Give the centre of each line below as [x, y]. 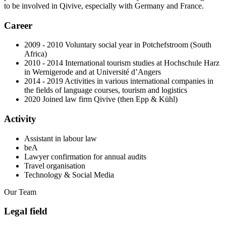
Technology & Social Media [69, 175]
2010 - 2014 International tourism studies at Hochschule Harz [122, 63]
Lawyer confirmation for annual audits [85, 156]
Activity [20, 119]
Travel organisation [55, 165]
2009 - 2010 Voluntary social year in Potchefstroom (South [118, 45]
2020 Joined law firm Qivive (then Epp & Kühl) [101, 99]
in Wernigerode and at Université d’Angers [93, 72]
